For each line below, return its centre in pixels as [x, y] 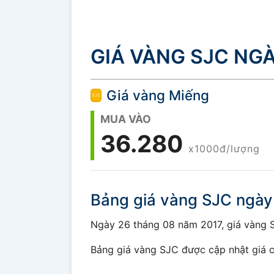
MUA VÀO [126, 119]
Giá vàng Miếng [158, 95]
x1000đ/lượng [224, 149]
